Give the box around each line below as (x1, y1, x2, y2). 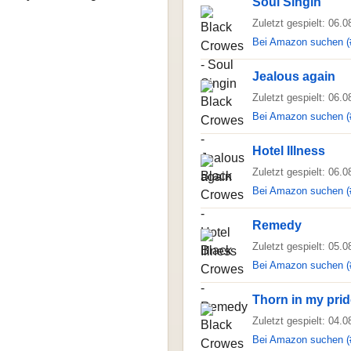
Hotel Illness (252, 144, 325, 157)
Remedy (252, 219, 302, 232)
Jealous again (252, 70, 335, 83)
